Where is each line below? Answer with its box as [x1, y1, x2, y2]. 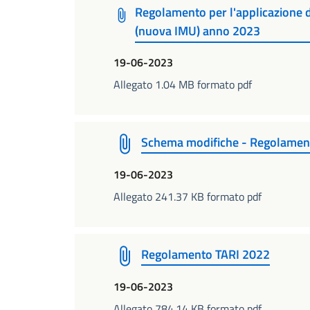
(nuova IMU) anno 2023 [135, 21, 261, 41]
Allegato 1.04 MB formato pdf [113, 75, 252, 93]
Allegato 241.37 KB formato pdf [113, 188, 262, 205]
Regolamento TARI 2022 [141, 244, 270, 264]
